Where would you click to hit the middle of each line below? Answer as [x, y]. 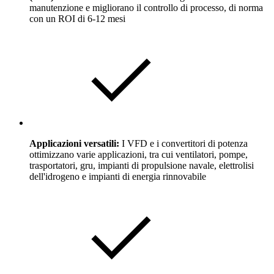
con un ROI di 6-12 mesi [77, 18]
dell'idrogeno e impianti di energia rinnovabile [118, 176]
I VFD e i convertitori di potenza [185, 143]
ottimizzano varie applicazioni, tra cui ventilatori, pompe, [139, 154]
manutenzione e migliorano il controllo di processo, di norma [146, 7]
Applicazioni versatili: [76, 143]
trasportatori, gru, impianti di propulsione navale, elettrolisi [142, 165]
